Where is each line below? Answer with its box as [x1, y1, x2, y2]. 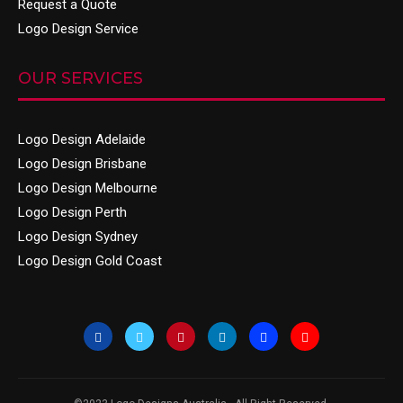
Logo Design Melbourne [18, 180, 157, 196]
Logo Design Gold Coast [18, 253, 162, 269]
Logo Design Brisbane [18, 156, 147, 172]
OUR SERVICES [18, 68, 143, 88]
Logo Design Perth [18, 204, 127, 220]
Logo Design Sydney [18, 228, 138, 245]
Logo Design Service [18, 21, 139, 37]
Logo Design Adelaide [18, 131, 146, 148]
